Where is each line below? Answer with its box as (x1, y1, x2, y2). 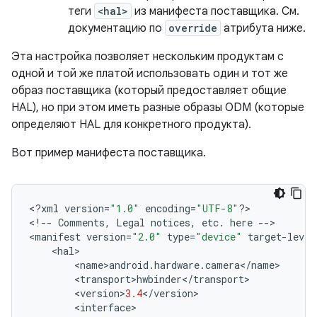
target (248, 230, 282, 243)
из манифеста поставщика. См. (132, 4, 299, 18)
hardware (154, 258, 200, 272)
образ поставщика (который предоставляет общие (11, 83, 287, 98)
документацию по (68, 21, 165, 35)
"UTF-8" (196, 202, 238, 215)
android (109, 258, 149, 272)
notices (151, 216, 190, 229)
